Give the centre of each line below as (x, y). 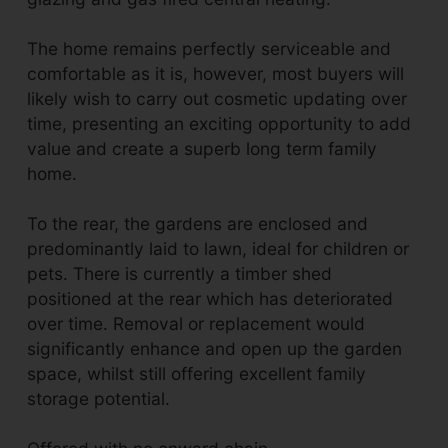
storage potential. (99, 398)
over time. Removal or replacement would (196, 323)
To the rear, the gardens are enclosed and (198, 223)
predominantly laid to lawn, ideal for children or (218, 248)
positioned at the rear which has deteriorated (210, 298)
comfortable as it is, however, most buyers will (216, 73)
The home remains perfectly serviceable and (209, 48)
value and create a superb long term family (202, 148)
